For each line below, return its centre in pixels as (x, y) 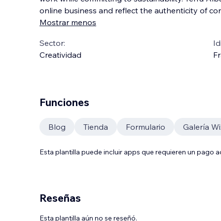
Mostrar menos (68, 22)
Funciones (64, 102)
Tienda (96, 127)
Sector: (52, 43)
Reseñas (60, 198)
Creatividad (60, 55)
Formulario (146, 127)
